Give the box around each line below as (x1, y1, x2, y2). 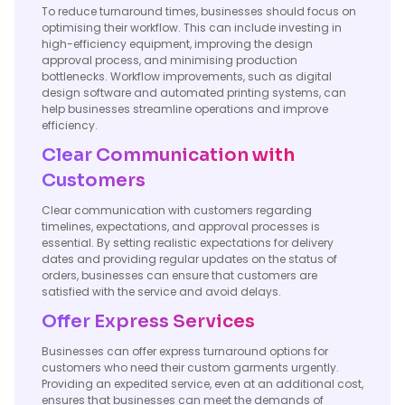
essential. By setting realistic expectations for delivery (42, 235, 334, 250)
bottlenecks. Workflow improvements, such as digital (42, 69, 332, 84)
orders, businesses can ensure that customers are (42, 268, 317, 283)
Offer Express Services (42, 310, 255, 333)
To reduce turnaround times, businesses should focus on (42, 4, 356, 19)
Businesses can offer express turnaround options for (42, 344, 328, 359)
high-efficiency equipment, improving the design (42, 36, 313, 52)
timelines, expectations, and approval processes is (42, 219, 320, 234)
